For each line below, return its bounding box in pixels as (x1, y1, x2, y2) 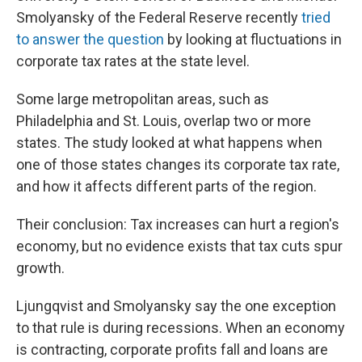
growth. (16, 259, 65, 276)
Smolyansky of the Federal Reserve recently (16, 9, 301, 26)
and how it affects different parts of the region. (16, 178, 317, 195)
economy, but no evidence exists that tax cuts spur (16, 238, 343, 255)
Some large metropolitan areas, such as (16, 90, 269, 107)
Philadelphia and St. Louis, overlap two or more (16, 112, 311, 129)
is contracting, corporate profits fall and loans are (16, 341, 328, 358)
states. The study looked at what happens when (16, 134, 322, 151)
